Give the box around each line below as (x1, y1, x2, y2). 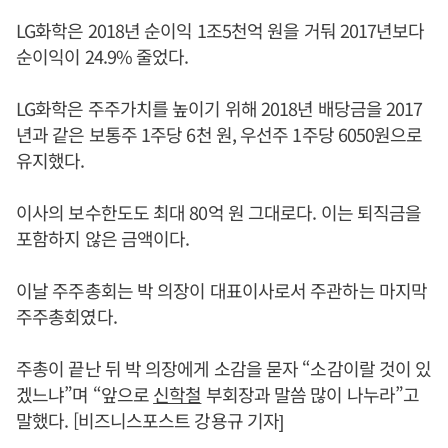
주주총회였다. (16, 303, 117, 330)
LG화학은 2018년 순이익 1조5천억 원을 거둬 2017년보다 (16, 17, 425, 44)
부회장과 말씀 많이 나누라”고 (201, 381, 420, 408)
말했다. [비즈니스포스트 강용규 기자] (16, 407, 284, 434)
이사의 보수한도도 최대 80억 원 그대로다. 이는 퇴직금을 (16, 199, 422, 226)
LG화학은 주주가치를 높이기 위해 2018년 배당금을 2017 (16, 95, 423, 122)
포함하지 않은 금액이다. (16, 225, 190, 252)
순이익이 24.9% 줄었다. (16, 43, 189, 70)
